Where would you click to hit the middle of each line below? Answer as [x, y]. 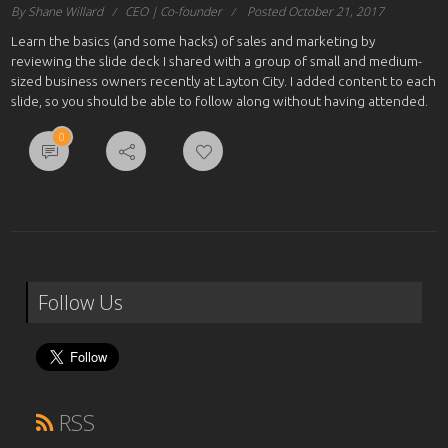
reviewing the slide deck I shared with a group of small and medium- [217, 61]
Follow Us [81, 303]
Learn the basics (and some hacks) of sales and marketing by [193, 41]
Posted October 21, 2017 [316, 12]
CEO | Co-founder [174, 12]
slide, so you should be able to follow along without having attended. [220, 101]
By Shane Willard [57, 12]
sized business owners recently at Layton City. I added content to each [224, 81]
